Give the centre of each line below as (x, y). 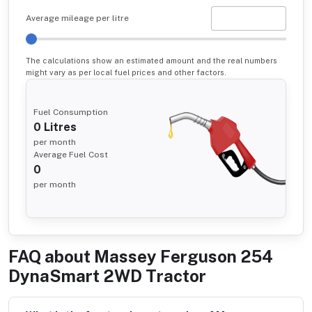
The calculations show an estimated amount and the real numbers (151, 60)
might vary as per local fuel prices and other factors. (126, 72)
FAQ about (49, 256)
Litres (59, 127)
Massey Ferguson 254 (184, 256)
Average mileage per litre (77, 18)
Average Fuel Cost (71, 154)
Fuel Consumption (71, 112)
